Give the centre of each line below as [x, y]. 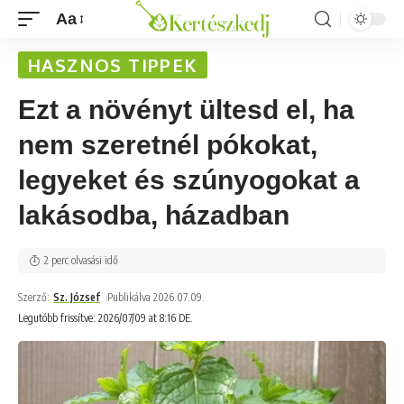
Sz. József [77, 297]
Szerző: [34, 297]
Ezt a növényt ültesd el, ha [186, 110]
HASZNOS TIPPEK [113, 65]
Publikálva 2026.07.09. [156, 297]
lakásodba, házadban [154, 215]
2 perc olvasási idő [81, 260]
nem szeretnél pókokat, [168, 145]
